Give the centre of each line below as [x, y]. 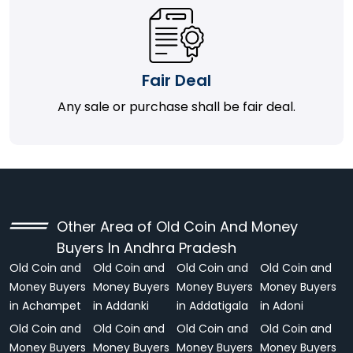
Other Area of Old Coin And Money [177, 227]
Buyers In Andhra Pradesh [147, 248]
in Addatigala [212, 306]
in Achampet [45, 306]
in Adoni [282, 306]
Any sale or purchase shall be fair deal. [176, 107]
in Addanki [121, 306]
